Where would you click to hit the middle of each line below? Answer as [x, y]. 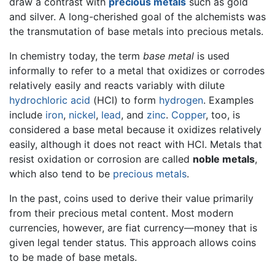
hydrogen [181, 100]
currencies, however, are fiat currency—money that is [133, 227]
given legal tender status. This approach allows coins [133, 242]
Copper [188, 114]
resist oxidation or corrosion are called [101, 159]
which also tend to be [61, 173]
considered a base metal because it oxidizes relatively [135, 129]
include [27, 114]
